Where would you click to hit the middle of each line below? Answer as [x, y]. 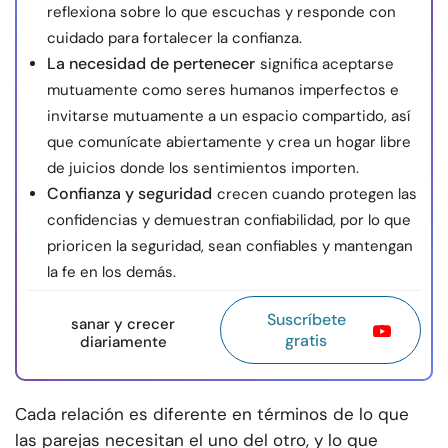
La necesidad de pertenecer [151, 64]
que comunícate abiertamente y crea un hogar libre [229, 142]
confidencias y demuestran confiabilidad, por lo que [229, 220]
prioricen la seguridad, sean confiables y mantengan [230, 246]
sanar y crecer [123, 324]
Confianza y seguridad [129, 194]
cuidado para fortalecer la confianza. [174, 38]
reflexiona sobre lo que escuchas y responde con [221, 12]
